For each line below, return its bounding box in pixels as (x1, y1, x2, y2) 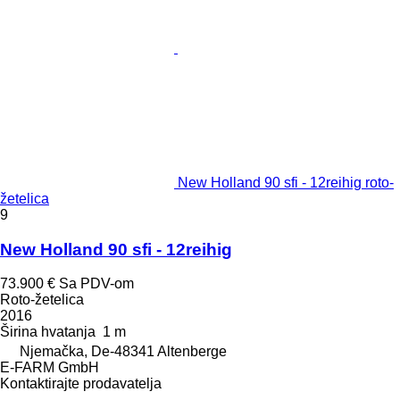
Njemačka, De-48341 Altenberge (20, 344, 227, 360)
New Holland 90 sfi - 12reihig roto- (178, 174, 394, 190)
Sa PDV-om (59, 276, 134, 292)
